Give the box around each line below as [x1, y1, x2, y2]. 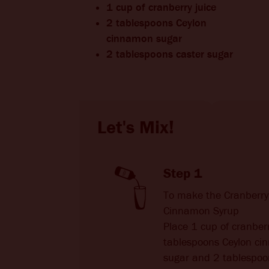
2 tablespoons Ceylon [106, 17, 207, 29]
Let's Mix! [97, 117, 174, 138]
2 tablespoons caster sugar [106, 48, 233, 61]
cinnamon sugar [106, 32, 182, 45]
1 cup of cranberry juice [106, 1, 216, 14]
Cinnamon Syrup [163, 205, 239, 217]
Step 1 [163, 165, 202, 181]
